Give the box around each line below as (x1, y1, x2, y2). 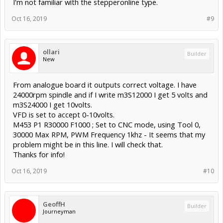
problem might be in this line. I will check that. (13, 139, 163, 150)
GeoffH (43, 200, 65, 209)
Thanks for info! (13, 149, 65, 160)
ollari (43, 47, 60, 57)
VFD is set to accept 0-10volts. (13, 110, 114, 120)
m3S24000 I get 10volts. (13, 100, 92, 110)
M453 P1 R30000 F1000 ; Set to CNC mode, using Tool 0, (13, 119, 201, 130)
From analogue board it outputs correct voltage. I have (13, 80, 197, 90)
